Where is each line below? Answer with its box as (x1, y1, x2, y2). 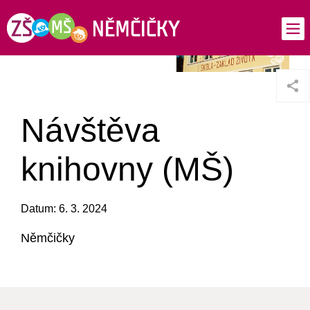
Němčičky (21, 231, 75, 246)
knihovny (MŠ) (21, 151, 234, 188)
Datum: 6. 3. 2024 (21, 203, 107, 215)
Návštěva (21, 112, 160, 149)
